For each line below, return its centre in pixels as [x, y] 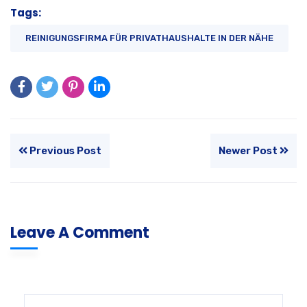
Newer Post [249, 150]
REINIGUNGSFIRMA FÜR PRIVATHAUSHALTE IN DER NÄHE [149, 38]
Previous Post [64, 150]
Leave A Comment [80, 232]
